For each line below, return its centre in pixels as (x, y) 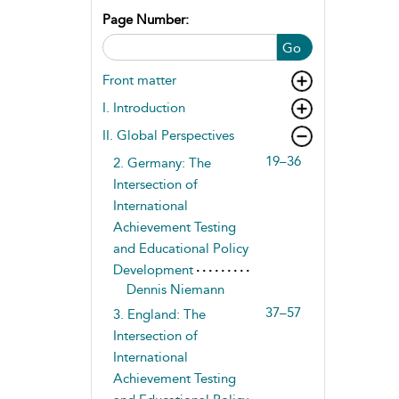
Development (153, 270)
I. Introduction (144, 108)
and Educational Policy (180, 248)
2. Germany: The (162, 163)
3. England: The (159, 314)
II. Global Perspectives (168, 135)
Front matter (139, 80)
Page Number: (146, 20)
